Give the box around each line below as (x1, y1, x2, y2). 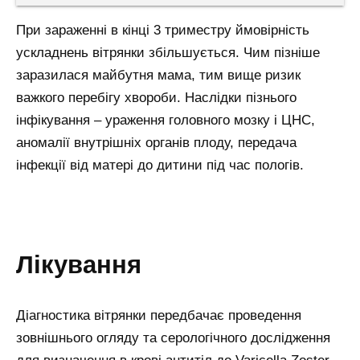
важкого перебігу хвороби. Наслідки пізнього (16, 89, 297, 105)
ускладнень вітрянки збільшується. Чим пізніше (16, 44, 320, 60)
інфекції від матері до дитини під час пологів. (16, 157, 304, 173)
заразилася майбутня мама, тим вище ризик (16, 67, 301, 83)
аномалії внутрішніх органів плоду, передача (16, 134, 297, 150)
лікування (34, 250, 141, 278)
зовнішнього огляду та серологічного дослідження (16, 330, 330, 346)
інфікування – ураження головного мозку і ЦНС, (16, 112, 315, 128)
